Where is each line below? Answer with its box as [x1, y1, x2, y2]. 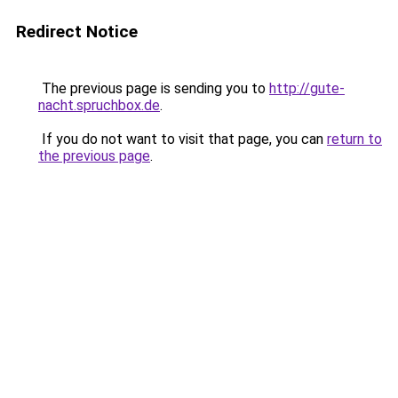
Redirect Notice [16, 21, 138, 42]
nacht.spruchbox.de [38, 97, 160, 114]
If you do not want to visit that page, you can [38, 131, 327, 147]
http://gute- [269, 80, 345, 97]
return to [327, 131, 382, 147]
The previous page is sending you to [38, 80, 269, 97]
